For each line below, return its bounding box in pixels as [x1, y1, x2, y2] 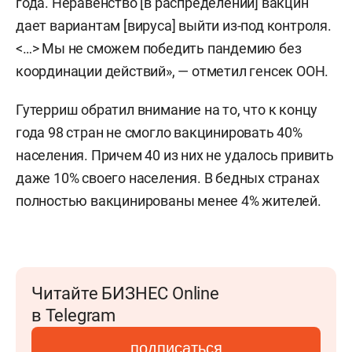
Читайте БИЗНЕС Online [31, 284, 219, 303]
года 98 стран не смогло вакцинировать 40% [16, 124, 302, 141]
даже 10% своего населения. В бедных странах [16, 170, 320, 186]
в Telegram [31, 306, 115, 325]
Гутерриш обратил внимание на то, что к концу [16, 101, 318, 118]
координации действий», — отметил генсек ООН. [16, 63, 329, 79]
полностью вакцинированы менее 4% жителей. [16, 192, 321, 209]
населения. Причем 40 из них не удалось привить [16, 147, 334, 163]
